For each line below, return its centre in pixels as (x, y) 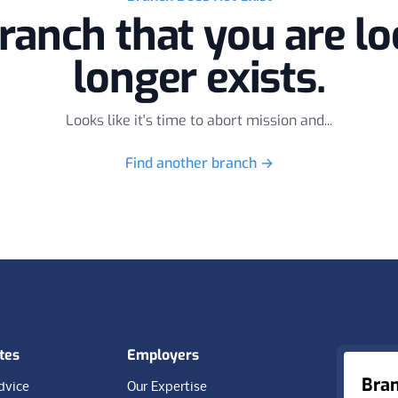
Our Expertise (167, 387)
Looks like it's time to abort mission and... (199, 120)
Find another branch (192, 163)
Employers (163, 355)
